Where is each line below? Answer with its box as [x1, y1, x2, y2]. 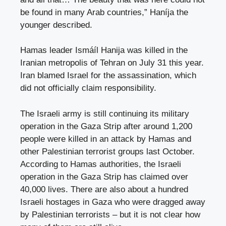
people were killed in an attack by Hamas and [20, 134, 191, 144]
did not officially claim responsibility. [20, 83, 156, 93]
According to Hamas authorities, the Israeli [20, 159, 181, 169]
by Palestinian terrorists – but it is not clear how [20, 209, 200, 219]
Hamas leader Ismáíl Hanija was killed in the [20, 45, 188, 55]
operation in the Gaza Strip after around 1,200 [20, 121, 192, 131]
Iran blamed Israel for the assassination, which [20, 71, 196, 81]
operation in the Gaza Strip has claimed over [20, 172, 188, 182]
